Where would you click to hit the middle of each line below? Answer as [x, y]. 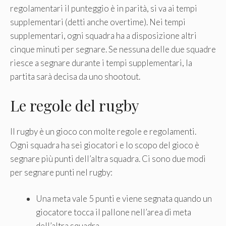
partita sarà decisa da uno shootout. [75, 76]
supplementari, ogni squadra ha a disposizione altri [103, 36]
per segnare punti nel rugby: [61, 172]
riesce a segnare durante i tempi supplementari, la [101, 63]
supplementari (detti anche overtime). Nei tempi [98, 22]
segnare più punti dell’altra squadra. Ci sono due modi [108, 158]
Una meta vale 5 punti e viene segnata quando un [124, 199]
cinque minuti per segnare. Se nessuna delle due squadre [113, 49]
